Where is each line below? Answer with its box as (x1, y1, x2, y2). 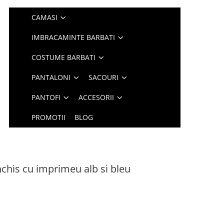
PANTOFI (31, 92, 61, 102)
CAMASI (31, 12, 58, 22)
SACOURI (88, 72, 119, 82)
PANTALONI (31, 72, 71, 82)
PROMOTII (31, 112, 66, 122)
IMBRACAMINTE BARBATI (31, 32, 115, 42)
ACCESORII (78, 92, 114, 102)
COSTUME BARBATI (31, 52, 96, 62)
